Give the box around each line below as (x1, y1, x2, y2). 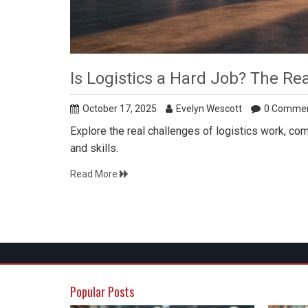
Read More (70, 168, 120, 179)
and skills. (70, 141, 118, 155)
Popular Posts (70, 282, 134, 300)
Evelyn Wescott (176, 102, 242, 114)
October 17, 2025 (82, 102, 157, 114)
